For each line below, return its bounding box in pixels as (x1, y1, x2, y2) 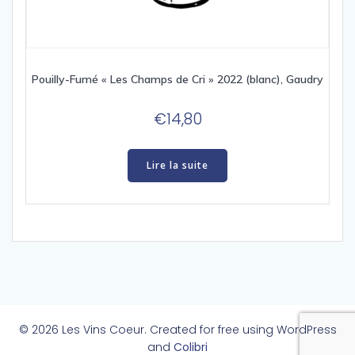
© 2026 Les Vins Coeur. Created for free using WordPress (18, 322, 337, 338)
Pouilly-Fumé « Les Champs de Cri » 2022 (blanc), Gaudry (32, 72, 323, 87)
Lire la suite (147, 158, 208, 173)
